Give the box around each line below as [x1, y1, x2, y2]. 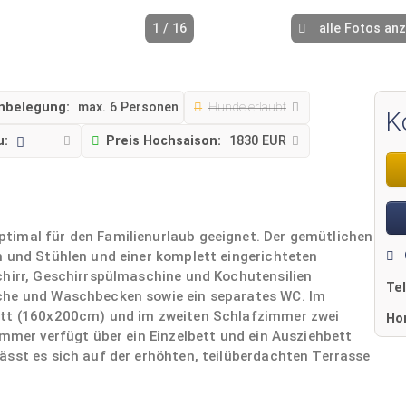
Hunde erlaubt [208, 99, 286, 115]
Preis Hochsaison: [105, 132, 221, 149]
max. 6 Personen [78, 99, 179, 115]
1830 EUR [228, 132, 290, 149]
